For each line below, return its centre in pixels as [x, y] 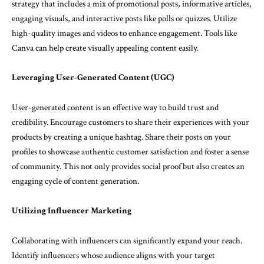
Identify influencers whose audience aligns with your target [113, 255]
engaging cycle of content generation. [75, 181]
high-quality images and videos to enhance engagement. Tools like [124, 33]
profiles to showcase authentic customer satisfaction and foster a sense [130, 151]
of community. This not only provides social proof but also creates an [128, 166]
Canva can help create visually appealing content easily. [105, 48]
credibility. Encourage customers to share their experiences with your [131, 122]
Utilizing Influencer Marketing [72, 211]
